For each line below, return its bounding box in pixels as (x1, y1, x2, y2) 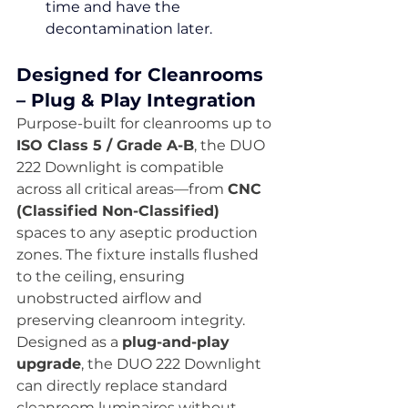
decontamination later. (46, 20, 212, 37)
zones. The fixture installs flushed (16, 246, 262, 263)
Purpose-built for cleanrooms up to (16, 115, 275, 132)
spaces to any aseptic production (16, 224, 261, 241)
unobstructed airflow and (16, 290, 206, 307)
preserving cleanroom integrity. (16, 311, 245, 329)
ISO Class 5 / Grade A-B (16, 137, 194, 154)
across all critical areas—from (16, 180, 228, 198)
